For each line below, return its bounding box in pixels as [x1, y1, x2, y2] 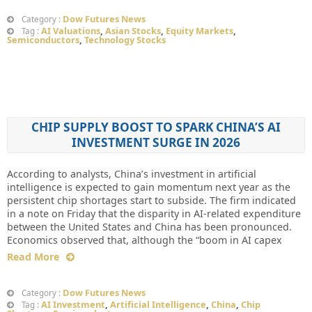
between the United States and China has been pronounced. [7, 220, 292, 234]
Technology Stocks [84, 33, 166, 47]
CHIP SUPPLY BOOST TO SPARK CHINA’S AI [31, 119, 281, 136]
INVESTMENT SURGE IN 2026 [72, 134, 240, 151]
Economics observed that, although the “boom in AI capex [7, 233, 282, 247]
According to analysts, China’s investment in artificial [7, 167, 256, 181]
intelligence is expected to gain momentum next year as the [7, 180, 290, 194]
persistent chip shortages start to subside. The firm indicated [7, 194, 296, 208]
